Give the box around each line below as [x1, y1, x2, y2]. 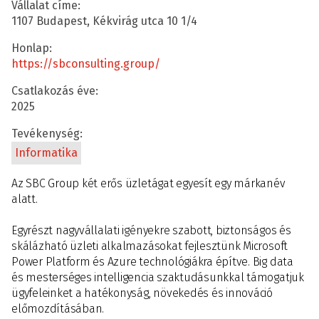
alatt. [11, 192, 38, 206]
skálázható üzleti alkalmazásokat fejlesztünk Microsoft [11, 239, 288, 253]
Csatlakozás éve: [11, 84, 98, 98]
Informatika [15, 146, 78, 159]
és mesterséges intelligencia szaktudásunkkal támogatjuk [11, 271, 304, 284]
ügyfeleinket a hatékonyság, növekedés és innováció [11, 286, 273, 300]
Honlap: [11, 41, 52, 55]
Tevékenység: [11, 127, 83, 140]
